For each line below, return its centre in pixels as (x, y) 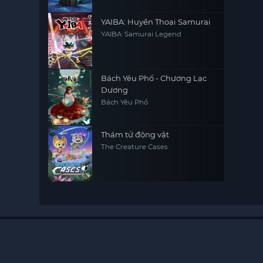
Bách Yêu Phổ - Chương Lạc (154, 78)
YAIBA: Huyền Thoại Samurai (156, 22)
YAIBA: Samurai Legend (141, 34)
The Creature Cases (135, 147)
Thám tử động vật (135, 134)
